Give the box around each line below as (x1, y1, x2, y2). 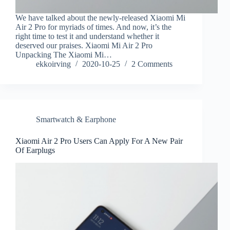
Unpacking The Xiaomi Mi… (15, 50, 112, 60)
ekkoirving (36, 60, 71, 69)
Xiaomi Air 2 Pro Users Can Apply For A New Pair (15, 137, 183, 146)
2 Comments (131, 60, 172, 69)
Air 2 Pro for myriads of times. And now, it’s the (15, 23, 171, 32)
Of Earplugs (15, 146, 55, 155)
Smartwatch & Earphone (36, 115, 116, 124)
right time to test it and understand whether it (15, 32, 159, 41)
